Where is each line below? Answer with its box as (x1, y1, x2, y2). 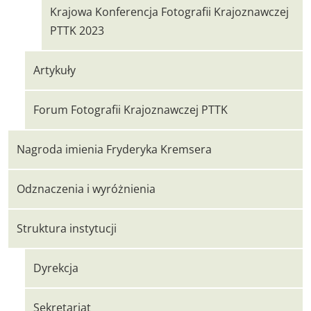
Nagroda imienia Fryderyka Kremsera (17, 142, 212, 157)
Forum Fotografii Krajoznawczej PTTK (33, 102, 228, 117)
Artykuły (33, 62, 76, 78)
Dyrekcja (33, 260, 78, 276)
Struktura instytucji (17, 221, 117, 236)
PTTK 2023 (50, 23, 104, 38)
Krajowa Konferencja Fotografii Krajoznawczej (50, 4, 289, 19)
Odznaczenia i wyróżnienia (17, 181, 155, 196)
